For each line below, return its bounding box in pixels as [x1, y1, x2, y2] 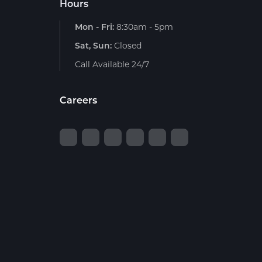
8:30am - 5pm [114, 21, 173, 32]
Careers [60, 94, 97, 106]
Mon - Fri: [75, 21, 114, 32]
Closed [112, 40, 142, 51]
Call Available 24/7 [75, 58, 149, 70]
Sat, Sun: [75, 40, 112, 51]
